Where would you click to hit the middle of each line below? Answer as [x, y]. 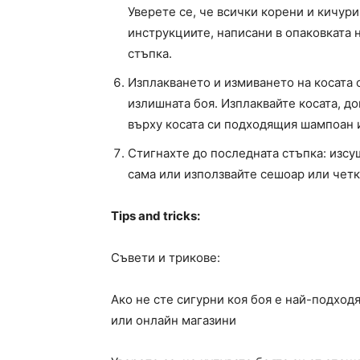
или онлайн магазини [174, 321]
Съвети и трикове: [166, 258]
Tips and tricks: [155, 216]
